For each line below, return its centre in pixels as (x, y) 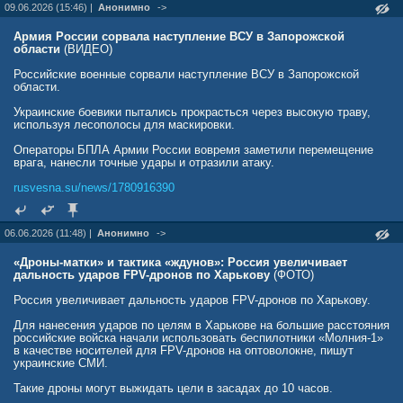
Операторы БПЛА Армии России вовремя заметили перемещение (193, 150)
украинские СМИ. (61, 363)
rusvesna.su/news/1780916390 (94, 188)
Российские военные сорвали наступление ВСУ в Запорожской (186, 74)
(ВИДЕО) (88, 49)
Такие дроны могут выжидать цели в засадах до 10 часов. (173, 388)
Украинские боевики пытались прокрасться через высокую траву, (192, 112)
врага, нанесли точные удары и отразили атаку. (144, 162)
